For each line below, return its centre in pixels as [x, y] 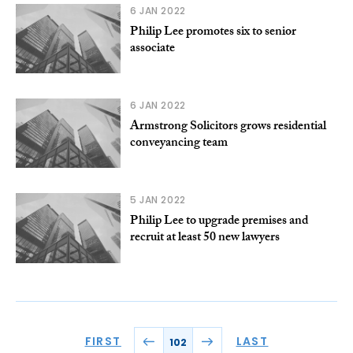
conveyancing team [178, 144]
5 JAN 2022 [158, 200]
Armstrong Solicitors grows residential [228, 128]
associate [152, 50]
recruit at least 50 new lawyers [204, 239]
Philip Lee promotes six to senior [213, 33]
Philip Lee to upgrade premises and [219, 222]
